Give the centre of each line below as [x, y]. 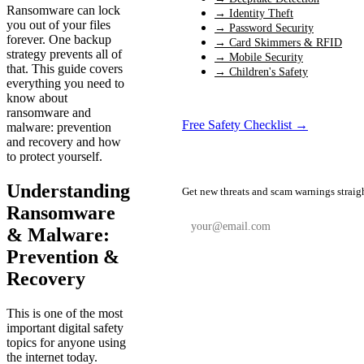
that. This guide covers [65, 69]
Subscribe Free [320, 264]
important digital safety [65, 327]
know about [37, 98]
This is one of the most [65, 313]
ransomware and [49, 113]
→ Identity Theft [254, 14]
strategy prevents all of [64, 54]
